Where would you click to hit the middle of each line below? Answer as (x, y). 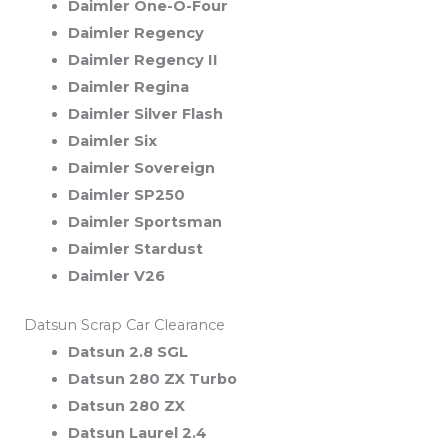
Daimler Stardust (135, 248)
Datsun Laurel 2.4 (137, 432)
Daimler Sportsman (144, 221)
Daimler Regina (128, 86)
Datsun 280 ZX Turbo (152, 378)
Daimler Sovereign (141, 167)
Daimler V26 (116, 275)
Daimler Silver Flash (145, 113)
